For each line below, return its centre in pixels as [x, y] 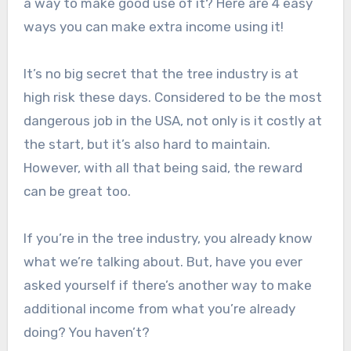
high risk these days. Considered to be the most [172, 98]
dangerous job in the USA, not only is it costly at [172, 121]
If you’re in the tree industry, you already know [168, 239]
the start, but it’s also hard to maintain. [147, 145]
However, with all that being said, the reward [163, 168]
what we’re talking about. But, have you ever [163, 262]
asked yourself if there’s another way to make [167, 286]
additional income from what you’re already [159, 309]
